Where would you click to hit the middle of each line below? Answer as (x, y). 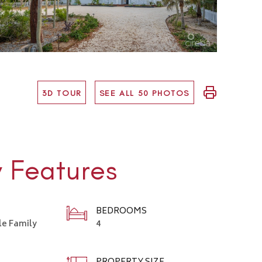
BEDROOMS (121, 212)
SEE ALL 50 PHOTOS (144, 93)
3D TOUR (61, 93)
